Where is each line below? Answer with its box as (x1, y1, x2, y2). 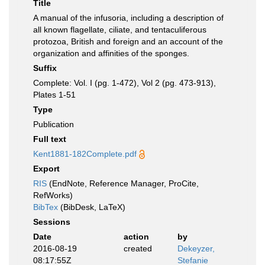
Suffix (33, 63, 57, 73)
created (123, 244, 152, 253)
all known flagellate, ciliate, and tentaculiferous (33, 25, 206, 34)
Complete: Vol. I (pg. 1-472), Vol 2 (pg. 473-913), (33, 78, 216, 88)
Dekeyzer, (177, 244, 215, 253)
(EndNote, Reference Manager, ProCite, (47, 179, 199, 188)
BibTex (33, 202, 58, 212)
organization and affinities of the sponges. (33, 49, 189, 58)
